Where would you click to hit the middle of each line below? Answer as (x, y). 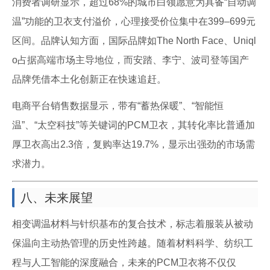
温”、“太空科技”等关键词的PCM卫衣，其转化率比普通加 (133, 125)
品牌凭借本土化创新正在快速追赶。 (89, 79)
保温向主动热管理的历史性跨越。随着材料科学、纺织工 (133, 243)
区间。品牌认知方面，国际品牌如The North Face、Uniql (134, 41)
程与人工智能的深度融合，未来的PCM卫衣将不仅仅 (124, 262)
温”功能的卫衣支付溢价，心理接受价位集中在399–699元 (134, 21)
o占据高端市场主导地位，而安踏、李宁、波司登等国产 (130, 60)
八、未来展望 (57, 198)
